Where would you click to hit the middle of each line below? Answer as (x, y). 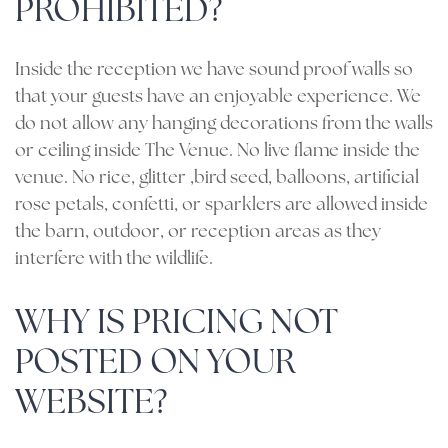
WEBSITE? (91, 404)
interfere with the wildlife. (114, 259)
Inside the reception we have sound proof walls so (214, 70)
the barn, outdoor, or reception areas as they (198, 232)
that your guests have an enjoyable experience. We (218, 97)
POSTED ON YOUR (155, 364)
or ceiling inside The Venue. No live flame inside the (217, 151)
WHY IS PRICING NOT (176, 324)
